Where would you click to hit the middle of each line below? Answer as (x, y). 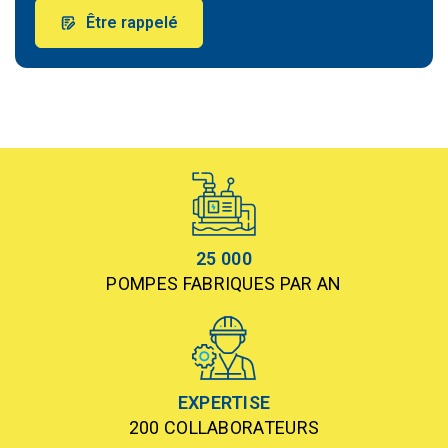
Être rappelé (132, 22)
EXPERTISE (224, 402)
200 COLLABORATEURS (224, 427)
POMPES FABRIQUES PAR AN (224, 283)
